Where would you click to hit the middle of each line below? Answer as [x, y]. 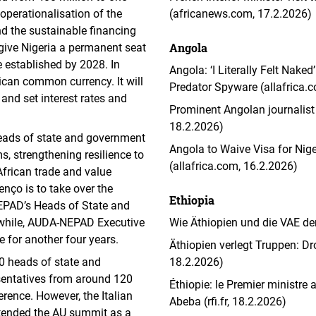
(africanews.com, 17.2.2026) [241, 14]
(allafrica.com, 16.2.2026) [233, 166]
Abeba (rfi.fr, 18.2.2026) [228, 302]
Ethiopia [192, 200]
